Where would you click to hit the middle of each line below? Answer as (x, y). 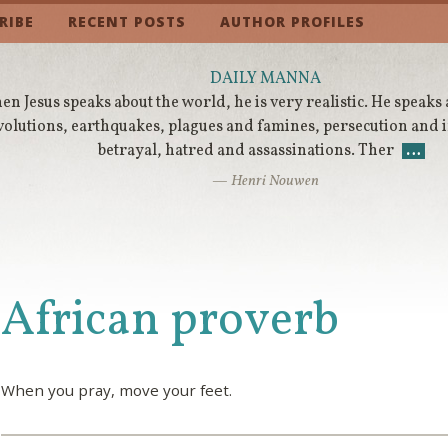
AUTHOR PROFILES (292, 22)
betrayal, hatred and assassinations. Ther (245, 151)
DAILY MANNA (265, 79)
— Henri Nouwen (265, 181)
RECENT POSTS (127, 22)
